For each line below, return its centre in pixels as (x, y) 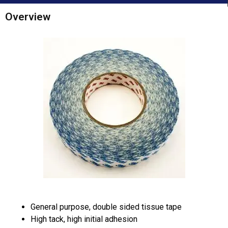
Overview (28, 17)
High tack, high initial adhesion (84, 219)
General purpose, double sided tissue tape (106, 207)
